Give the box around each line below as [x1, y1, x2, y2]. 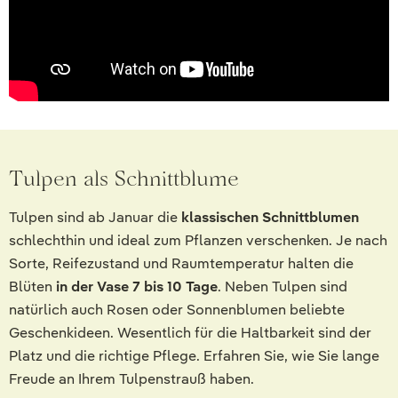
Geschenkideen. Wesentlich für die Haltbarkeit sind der [9, 322, 371, 342]
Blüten [9, 276, 56, 296]
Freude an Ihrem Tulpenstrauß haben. [9, 369, 254, 388]
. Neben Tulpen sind [218, 276, 347, 296]
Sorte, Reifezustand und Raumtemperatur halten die [9, 253, 354, 273]
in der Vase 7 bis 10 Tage [56, 276, 218, 296]
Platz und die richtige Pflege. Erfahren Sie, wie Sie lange [9, 346, 379, 365]
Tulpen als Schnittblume [9, 164, 239, 191]
